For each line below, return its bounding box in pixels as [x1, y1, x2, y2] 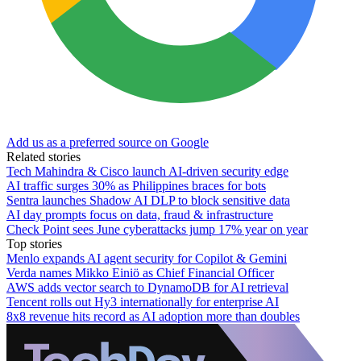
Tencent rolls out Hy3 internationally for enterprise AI [6, 294, 279, 309]
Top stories [6, 236, 62, 251]
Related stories [6, 149, 81, 164]
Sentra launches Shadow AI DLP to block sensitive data [6, 193, 290, 207]
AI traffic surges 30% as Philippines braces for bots [6, 178, 266, 193]
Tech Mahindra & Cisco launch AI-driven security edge [6, 164, 288, 178]
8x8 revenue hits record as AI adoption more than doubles [6, 309, 300, 323]
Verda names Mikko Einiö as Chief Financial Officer [6, 265, 274, 280]
